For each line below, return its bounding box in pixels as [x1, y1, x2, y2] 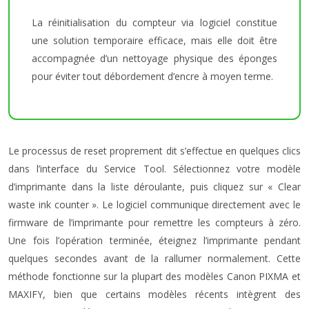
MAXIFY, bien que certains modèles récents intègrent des [8, 288, 301, 301]
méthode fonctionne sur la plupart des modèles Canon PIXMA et [8, 270, 301, 283]
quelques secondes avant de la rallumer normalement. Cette [8, 252, 301, 265]
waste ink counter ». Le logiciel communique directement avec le [8, 198, 301, 211]
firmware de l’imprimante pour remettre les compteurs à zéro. [8, 216, 301, 229]
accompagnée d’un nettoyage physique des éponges [32, 52, 277, 65]
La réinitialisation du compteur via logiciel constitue [32, 16, 277, 29]
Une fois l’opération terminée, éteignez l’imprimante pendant [8, 234, 301, 247]
